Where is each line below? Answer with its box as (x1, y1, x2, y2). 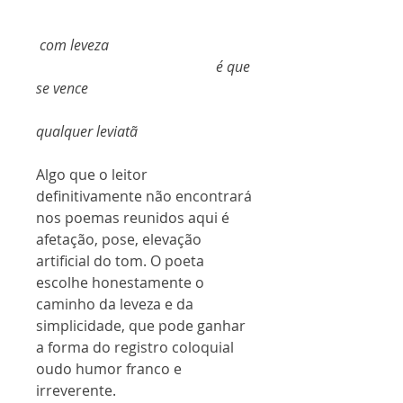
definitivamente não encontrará (36, 186, 252, 206)
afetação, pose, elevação (36, 229, 201, 249)
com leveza (36, 35, 109, 55)
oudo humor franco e (36, 359, 182, 379)
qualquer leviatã (36, 121, 138, 141)
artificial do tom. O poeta (36, 251, 204, 271)
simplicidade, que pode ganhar (36, 316, 246, 336)
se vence (36, 78, 88, 98)
